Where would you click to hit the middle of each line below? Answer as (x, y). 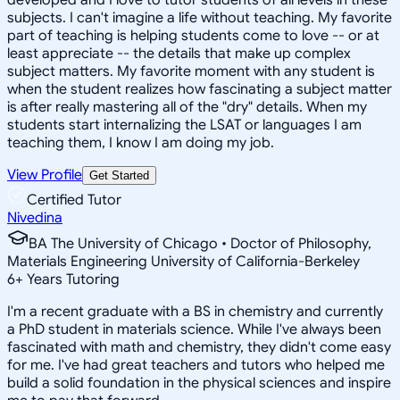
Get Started (119, 175)
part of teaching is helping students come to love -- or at (193, 35)
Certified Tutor (74, 200)
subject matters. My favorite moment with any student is (191, 71)
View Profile (45, 175)
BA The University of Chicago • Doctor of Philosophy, (200, 243)
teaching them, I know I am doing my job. (141, 142)
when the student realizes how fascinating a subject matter (200, 89)
